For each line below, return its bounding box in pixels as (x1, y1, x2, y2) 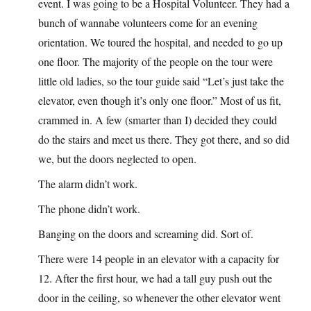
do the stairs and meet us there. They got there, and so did (38, 132, 289, 147)
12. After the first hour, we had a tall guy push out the (38, 271, 272, 286)
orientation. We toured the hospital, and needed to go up (38, 35, 283, 50)
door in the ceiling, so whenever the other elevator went (38, 290, 280, 305)
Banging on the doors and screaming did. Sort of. (38, 226, 253, 242)
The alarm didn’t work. (38, 176, 137, 192)
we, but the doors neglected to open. (38, 151, 196, 167)
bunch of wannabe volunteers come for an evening (38, 15, 258, 31)
